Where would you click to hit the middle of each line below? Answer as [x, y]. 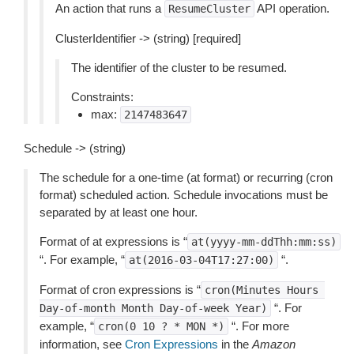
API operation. [292, 8]
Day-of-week [194, 308]
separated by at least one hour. [119, 212]
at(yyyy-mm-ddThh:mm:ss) [264, 242]
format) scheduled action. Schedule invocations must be [184, 195]
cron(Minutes [243, 290]
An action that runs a [110, 8]
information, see [82, 344]
